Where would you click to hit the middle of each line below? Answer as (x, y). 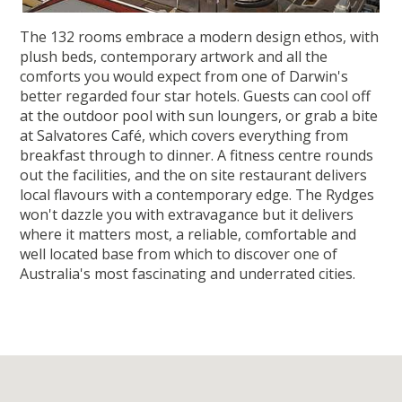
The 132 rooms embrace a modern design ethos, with (200, 37)
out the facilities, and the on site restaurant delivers (194, 175)
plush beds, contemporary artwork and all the (174, 57)
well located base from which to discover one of (179, 254)
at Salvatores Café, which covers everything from (184, 136)
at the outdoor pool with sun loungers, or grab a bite (199, 116)
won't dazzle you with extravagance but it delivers (187, 215)
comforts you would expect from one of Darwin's (184, 77)
